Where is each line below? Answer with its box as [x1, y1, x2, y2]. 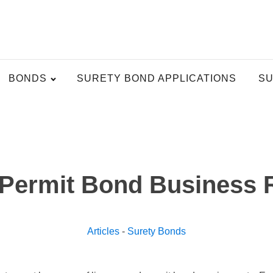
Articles [87, 226, 119, 237]
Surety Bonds [127, 226, 186, 237]
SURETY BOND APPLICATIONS [77, 73, 237, 84]
